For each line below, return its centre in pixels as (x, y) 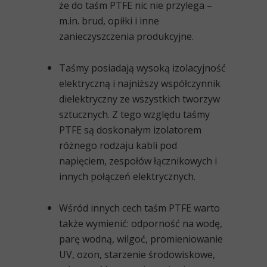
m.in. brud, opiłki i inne (109, 21)
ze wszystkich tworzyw (169, 99)
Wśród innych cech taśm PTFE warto (139, 208)
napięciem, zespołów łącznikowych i (138, 161)
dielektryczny (88, 99)
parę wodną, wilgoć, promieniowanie (141, 239)
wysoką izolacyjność (181, 68)
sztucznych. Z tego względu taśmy (134, 115)
